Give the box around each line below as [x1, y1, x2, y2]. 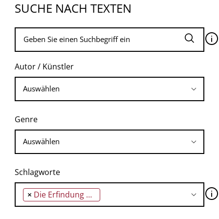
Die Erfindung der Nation [34, 189, 86, 200]
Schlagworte [15, 166, 60, 177]
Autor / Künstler [15, 61, 74, 72]
